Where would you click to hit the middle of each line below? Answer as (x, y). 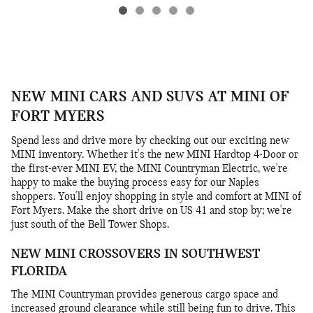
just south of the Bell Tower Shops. (90, 225)
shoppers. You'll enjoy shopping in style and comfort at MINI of (156, 197)
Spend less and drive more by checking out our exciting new (150, 141)
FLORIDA (39, 271)
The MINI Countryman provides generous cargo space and (145, 294)
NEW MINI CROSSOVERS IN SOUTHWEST (136, 254)
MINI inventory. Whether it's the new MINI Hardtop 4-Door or (155, 155)
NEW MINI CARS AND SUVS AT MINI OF (150, 97)
